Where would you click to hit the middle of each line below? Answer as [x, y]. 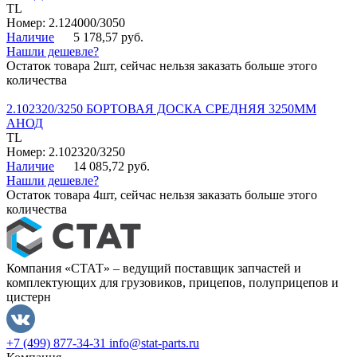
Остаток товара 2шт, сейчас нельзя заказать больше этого [162, 66]
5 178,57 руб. [108, 37]
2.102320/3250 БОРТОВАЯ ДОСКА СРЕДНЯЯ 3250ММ [161, 109]
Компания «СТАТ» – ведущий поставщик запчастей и [154, 269]
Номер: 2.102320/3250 [66, 152]
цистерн [29, 297]
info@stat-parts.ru [154, 343]
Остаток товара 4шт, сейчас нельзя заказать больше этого [162, 195]
